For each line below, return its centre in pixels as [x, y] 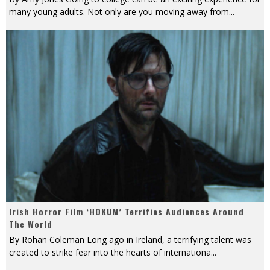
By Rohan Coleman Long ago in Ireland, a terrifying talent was [130, 239]
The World [31, 224]
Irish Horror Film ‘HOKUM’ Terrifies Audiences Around [127, 211]
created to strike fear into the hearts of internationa [110, 252]
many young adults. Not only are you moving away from [119, 11]
